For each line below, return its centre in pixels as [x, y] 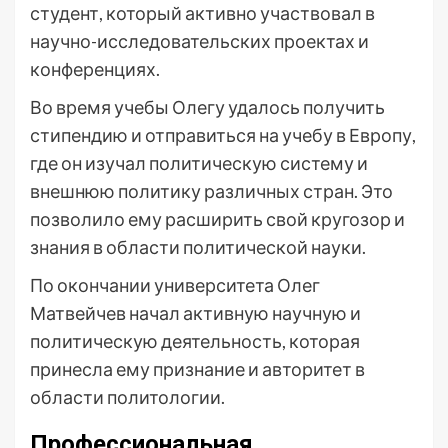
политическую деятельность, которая [195, 341]
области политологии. [127, 397]
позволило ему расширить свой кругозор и [217, 219]
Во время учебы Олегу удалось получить [207, 107]
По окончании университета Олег [175, 285]
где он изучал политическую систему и [199, 163]
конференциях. [95, 69]
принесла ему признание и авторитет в [197, 369]
